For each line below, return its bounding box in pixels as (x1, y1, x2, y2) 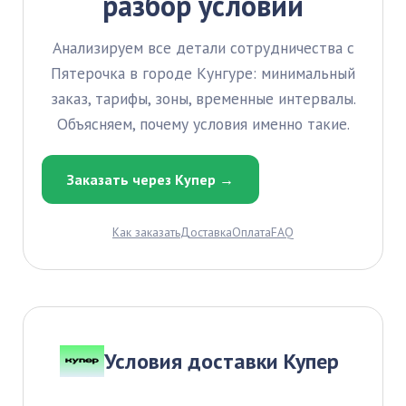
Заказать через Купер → (67, 170, 234, 188)
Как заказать (112, 224, 180, 240)
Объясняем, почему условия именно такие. (56, 113, 350, 134)
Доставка (180, 224, 232, 240)
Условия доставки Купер (104, 347, 340, 375)
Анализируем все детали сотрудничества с (52, 37, 354, 58)
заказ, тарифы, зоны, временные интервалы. (50, 88, 356, 109)
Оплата (232, 224, 271, 240)
